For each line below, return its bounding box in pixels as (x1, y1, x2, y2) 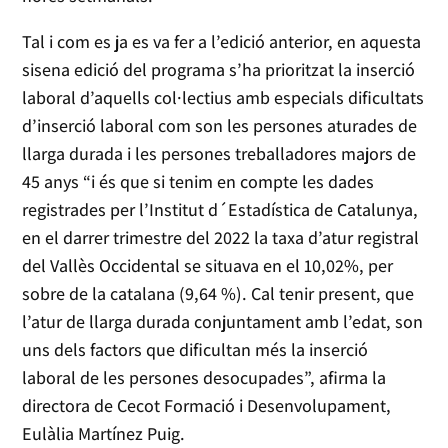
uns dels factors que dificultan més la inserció (22, 338, 369, 362)
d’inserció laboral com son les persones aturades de (22, 114, 418, 138)
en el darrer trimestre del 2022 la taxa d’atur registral (22, 226, 420, 250)
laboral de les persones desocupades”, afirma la (22, 366, 387, 390)
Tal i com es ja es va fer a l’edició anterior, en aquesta (22, 30, 422, 54)
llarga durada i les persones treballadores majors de (22, 142, 417, 166)
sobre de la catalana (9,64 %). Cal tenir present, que (22, 282, 415, 306)
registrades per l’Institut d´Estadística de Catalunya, (22, 198, 419, 222)
